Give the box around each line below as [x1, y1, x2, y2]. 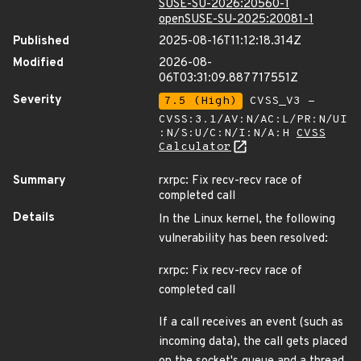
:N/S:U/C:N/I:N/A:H [159, 127, 297, 140]
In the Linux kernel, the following [159, 212, 335, 227]
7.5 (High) [164, 94, 237, 108]
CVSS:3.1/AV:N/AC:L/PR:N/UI [159, 113, 347, 127]
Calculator [159, 140, 231, 154]
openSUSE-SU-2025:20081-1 [159, 12, 313, 27]
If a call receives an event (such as [159, 315, 343, 330]
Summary [13, 173, 66, 189]
